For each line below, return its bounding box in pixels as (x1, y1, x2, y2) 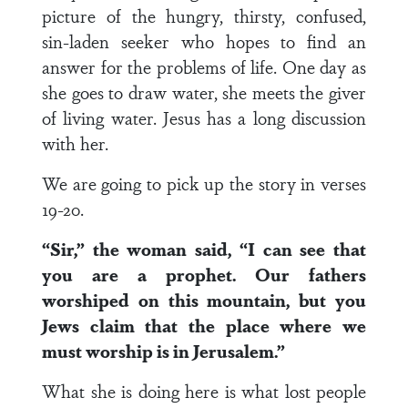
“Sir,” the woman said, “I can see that (42, 236, 366, 261)
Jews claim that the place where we (42, 312, 366, 338)
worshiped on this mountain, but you (42, 287, 366, 312)
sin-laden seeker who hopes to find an (42, 28, 366, 54)
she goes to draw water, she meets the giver (42, 79, 366, 105)
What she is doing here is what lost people (42, 378, 366, 403)
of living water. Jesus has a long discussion (42, 105, 366, 130)
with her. (42, 130, 108, 156)
